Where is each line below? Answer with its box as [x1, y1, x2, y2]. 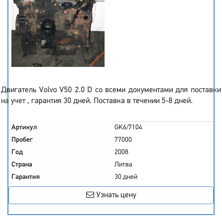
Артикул [11, 124, 37, 131]
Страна [11, 161, 32, 168]
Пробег [11, 136, 33, 144]
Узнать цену [94, 191, 136, 199]
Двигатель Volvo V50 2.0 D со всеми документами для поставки [1, 86, 221, 94]
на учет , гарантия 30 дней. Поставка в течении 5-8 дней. [1, 97, 193, 105]
